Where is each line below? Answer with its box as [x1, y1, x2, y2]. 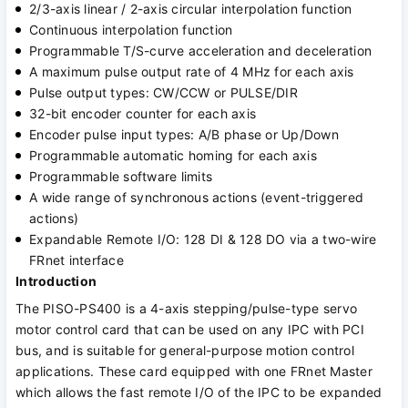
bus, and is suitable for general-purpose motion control [15, 342, 354, 359]
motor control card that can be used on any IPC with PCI [15, 321, 364, 338]
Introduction [15, 273, 97, 290]
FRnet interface [29, 252, 124, 269]
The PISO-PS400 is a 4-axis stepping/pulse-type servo [15, 301, 357, 317]
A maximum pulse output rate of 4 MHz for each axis [29, 64, 354, 80]
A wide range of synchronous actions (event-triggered [29, 189, 363, 206]
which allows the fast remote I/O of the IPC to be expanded [15, 384, 382, 401]
